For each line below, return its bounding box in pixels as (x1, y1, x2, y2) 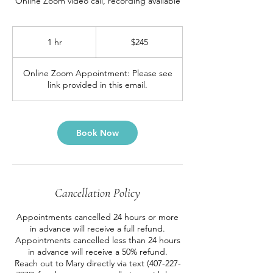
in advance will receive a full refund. (30, 223, 165, 234)
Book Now (76, 127, 119, 138)
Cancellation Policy (55, 186, 140, 200)
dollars (96, 40, 115, 47)
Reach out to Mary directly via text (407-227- (14, 258, 181, 269)
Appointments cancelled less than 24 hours (15, 235, 180, 246)
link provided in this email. (48, 79, 147, 90)
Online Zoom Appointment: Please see (23, 68, 172, 79)
